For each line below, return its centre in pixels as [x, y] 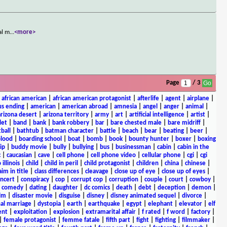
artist [198, 115]
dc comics [97, 187]
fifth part [118, 220]
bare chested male [136, 123]
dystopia [49, 204]
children [147, 163]
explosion [66, 212]
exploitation [30, 212]
